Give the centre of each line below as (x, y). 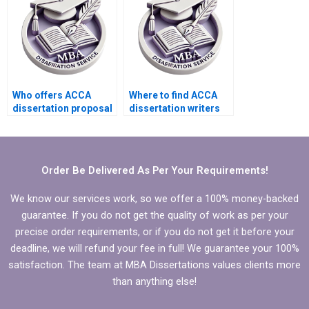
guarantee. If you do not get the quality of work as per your (154, 215)
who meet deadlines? (178, 122)
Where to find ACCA (173, 96)
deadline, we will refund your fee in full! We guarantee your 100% (154, 248)
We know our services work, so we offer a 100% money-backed (154, 198)
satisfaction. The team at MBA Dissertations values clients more (154, 265)
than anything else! (154, 281)
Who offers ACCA (52, 96)
